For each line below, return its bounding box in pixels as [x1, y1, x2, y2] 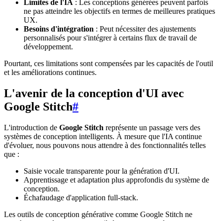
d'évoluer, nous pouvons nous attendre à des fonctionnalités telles [4, 141, 206, 149]
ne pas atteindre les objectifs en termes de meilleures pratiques [24, 7, 215, 16]
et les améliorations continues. [4, 68, 97, 77]
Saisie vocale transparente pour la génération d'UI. [24, 166, 180, 175]
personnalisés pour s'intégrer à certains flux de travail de [24, 34, 197, 42]
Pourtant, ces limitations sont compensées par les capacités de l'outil [4, 59, 213, 68]
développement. [24, 42, 73, 51]
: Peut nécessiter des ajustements [94, 25, 196, 34]
